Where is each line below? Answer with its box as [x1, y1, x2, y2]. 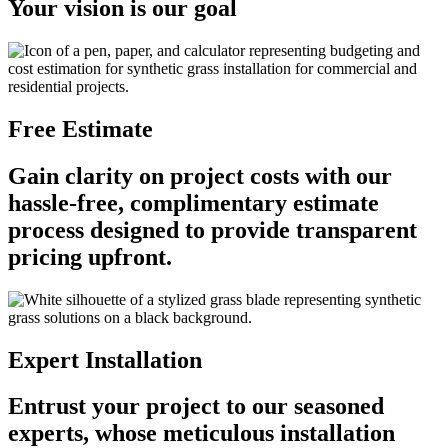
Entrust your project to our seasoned [8, 393, 384, 420]
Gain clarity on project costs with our [8, 162, 392, 189]
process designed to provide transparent [8, 216, 417, 243]
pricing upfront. [8, 243, 172, 270]
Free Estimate [8, 115, 153, 142]
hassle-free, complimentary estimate [8, 189, 379, 216]
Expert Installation [8, 346, 202, 373]
